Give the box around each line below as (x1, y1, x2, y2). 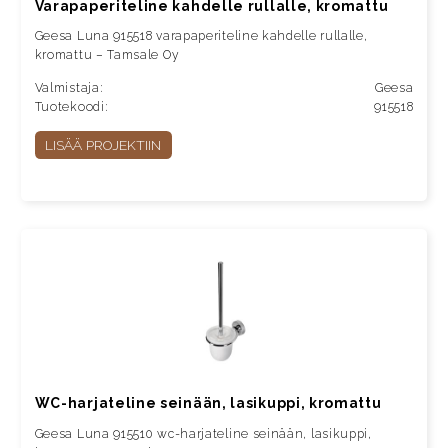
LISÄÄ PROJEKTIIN (45, 137, 162, 154)
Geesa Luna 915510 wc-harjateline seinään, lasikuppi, (34, 427, 372, 442)
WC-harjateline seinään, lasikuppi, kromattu (34, 395, 382, 412)
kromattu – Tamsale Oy (34, 48, 180, 63)
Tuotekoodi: (34, 100, 109, 115)
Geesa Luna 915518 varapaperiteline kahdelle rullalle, (34, 29, 368, 44)
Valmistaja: (34, 81, 104, 96)
